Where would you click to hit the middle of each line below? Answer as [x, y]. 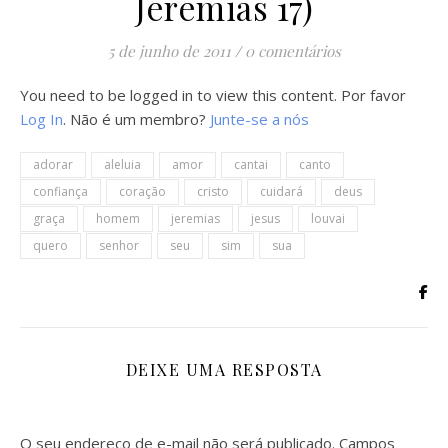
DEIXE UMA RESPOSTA [224, 369]
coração [142, 191]
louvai [328, 218]
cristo [213, 191]
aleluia [122, 164]
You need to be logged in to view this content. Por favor [213, 95]
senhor [119, 245]
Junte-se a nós [259, 119]
